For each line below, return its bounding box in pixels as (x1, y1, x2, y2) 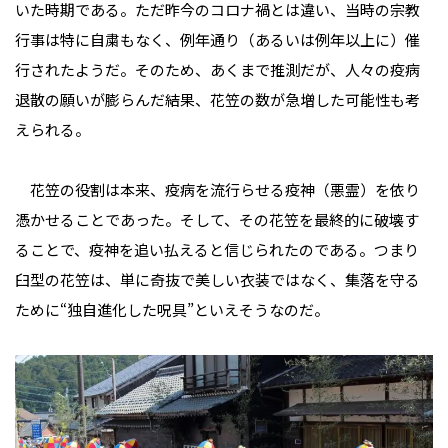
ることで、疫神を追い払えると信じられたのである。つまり (15, 239, 419, 261)
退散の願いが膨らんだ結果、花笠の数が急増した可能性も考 (15, 89, 420, 111)
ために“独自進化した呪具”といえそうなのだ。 (15, 299, 329, 321)
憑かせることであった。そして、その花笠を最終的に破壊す (15, 209, 419, 231)
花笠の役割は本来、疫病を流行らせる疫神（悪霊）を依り (15, 179, 420, 201)
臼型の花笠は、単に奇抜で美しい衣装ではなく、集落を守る (15, 269, 420, 291)
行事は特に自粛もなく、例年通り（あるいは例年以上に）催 (15, 29, 420, 51)
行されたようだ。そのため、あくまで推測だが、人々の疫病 (15, 59, 420, 81)
